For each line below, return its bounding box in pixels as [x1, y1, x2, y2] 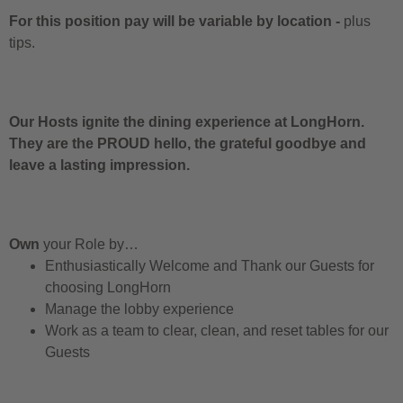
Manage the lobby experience [45, 300, 237, 317]
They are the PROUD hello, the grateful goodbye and [9, 135, 366, 151]
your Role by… [40, 236, 139, 252]
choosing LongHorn [45, 279, 171, 295]
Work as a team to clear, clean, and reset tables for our [45, 322, 389, 338]
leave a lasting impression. [9, 157, 193, 173]
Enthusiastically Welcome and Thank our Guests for [45, 257, 374, 273]
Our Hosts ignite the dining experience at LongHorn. [9, 113, 364, 130]
